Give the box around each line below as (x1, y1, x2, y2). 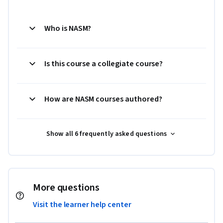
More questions (33, 180, 100, 195)
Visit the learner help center (33, 199, 131, 210)
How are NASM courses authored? (44, 93, 162, 105)
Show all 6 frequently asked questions (46, 128, 167, 139)
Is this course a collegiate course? (44, 58, 163, 69)
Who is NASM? (44, 22, 92, 34)
